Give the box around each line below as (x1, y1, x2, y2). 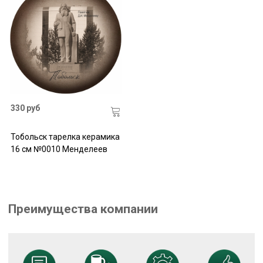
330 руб (10, 103, 40, 113)
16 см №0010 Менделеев (10, 144, 107, 154)
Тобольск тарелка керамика (10, 131, 120, 141)
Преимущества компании (8, 202, 158, 217)
